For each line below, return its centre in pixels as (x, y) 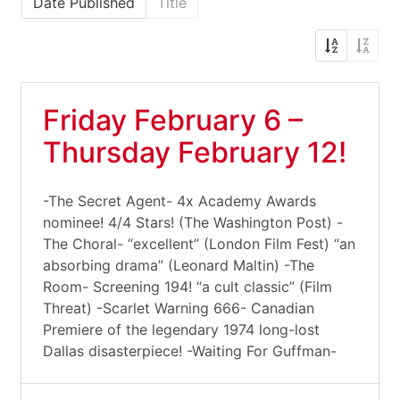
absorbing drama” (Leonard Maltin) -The (179, 265)
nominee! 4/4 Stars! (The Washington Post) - (193, 222)
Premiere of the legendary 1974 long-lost (181, 329)
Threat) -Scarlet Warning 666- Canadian (179, 308)
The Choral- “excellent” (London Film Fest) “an (199, 244)
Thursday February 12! (195, 152)
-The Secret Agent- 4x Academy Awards (179, 201)
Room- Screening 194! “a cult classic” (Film (187, 287)
